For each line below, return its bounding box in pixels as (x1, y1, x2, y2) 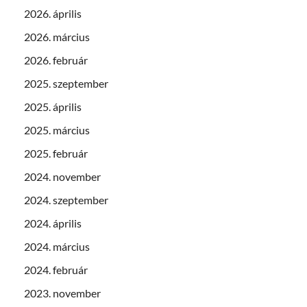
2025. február (24, 146, 88, 160)
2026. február (24, 53, 88, 66)
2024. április (24, 216, 82, 230)
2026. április (24, 6, 82, 20)
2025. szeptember (24, 76, 108, 90)
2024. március (24, 239, 90, 253)
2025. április (24, 99, 82, 113)
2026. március (24, 29, 90, 43)
